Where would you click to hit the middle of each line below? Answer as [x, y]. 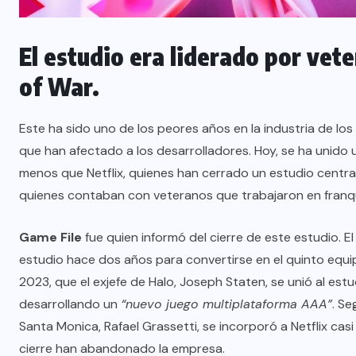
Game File [50, 238]
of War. [59, 87]
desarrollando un [70, 304]
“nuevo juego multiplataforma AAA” [226, 304]
